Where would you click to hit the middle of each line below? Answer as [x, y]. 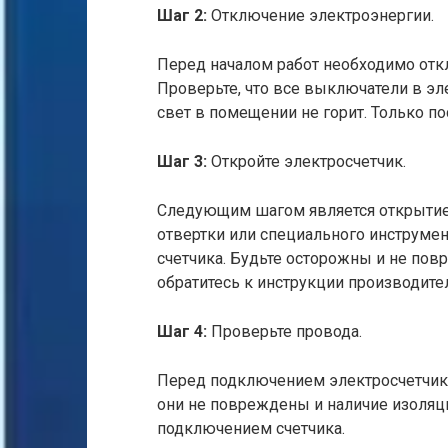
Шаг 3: [182, 161]
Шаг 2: [182, 15]
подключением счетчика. [251, 428]
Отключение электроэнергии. [320, 15]
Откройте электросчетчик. [306, 161]
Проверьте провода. [284, 331]
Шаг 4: [182, 331]
